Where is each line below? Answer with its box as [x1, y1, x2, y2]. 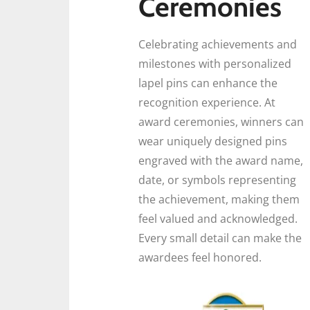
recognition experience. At [138, 94, 275, 110]
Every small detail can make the [138, 230, 302, 246]
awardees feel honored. [138, 249, 262, 265]
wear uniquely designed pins [138, 133, 287, 149]
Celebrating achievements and [138, 36, 297, 52]
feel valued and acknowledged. [138, 210, 298, 226]
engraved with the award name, [138, 152, 303, 168]
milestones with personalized [138, 55, 291, 71]
